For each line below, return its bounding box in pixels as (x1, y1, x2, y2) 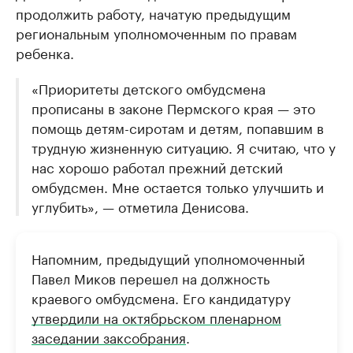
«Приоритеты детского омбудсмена (32, 76, 266, 98)
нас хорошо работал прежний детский (32, 155, 283, 176)
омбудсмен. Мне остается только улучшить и (32, 175, 324, 196)
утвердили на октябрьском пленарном (32, 306, 281, 327)
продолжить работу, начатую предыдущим (16, 2, 291, 23)
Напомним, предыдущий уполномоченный (32, 247, 305, 268)
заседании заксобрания (32, 325, 186, 347)
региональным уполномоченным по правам (16, 21, 297, 43)
